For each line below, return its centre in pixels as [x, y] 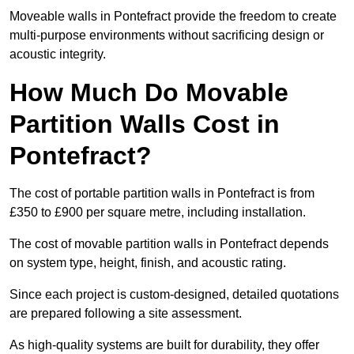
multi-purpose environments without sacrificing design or [167, 36]
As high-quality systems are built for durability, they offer [164, 345]
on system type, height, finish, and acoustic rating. [148, 263]
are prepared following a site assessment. [126, 314]
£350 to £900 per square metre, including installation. [158, 213]
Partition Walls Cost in [145, 124]
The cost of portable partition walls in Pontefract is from [162, 194]
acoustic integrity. [58, 55]
